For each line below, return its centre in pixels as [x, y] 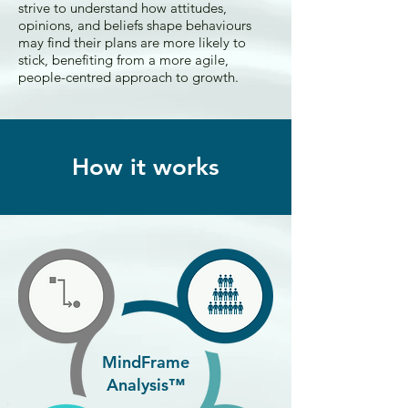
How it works [146, 167]
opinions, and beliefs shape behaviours [135, 25]
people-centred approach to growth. [128, 77]
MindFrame [146, 362]
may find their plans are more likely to [132, 42]
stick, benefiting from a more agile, [123, 60]
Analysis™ [146, 385]
